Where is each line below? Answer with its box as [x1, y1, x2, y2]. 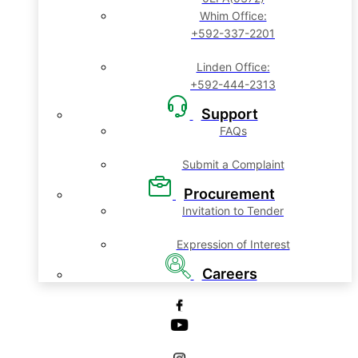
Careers [201, 265, 257, 282]
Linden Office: [196, 60, 270, 74]
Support [201, 105, 258, 122]
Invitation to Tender [182, 204, 284, 217]
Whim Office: [199, 9, 267, 22]
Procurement [184, 185, 275, 202]
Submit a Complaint [181, 157, 284, 171]
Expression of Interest [176, 237, 290, 251]
